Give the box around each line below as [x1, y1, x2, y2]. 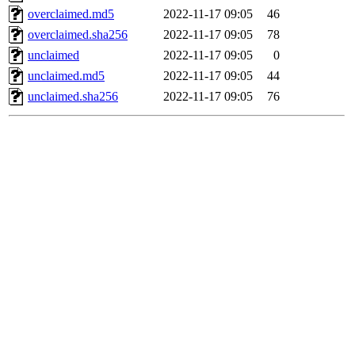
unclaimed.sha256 [28, 90, 118, 104]
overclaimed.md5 [28, 7, 114, 21]
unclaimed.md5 [28, 69, 105, 83]
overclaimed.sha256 [28, 28, 128, 42]
